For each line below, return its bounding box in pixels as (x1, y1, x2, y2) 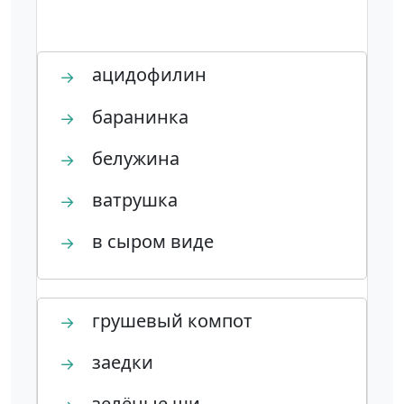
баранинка (87, 104, 188, 129)
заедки (87, 350, 153, 375)
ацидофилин (87, 62, 207, 87)
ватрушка (87, 187, 178, 212)
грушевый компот (87, 308, 252, 334)
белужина (87, 145, 179, 170)
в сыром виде (87, 228, 214, 253)
